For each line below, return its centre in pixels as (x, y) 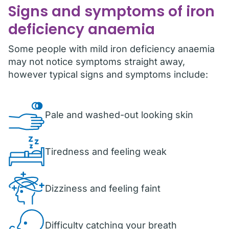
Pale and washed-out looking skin (119, 114)
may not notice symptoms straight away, (97, 62)
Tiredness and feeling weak (106, 151)
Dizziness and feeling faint (103, 188)
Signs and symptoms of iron (111, 12)
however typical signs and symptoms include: (108, 74)
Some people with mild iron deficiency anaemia (111, 49)
